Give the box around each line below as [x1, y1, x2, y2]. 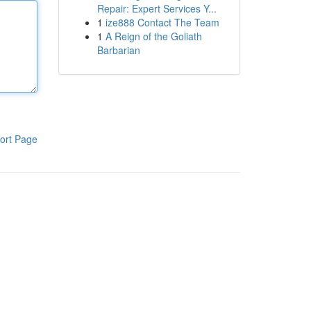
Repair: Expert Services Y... [96, 1, 217, 15]
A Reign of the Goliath [105, 29, 202, 43]
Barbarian [96, 43, 140, 57]
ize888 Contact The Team [105, 15, 219, 29]
